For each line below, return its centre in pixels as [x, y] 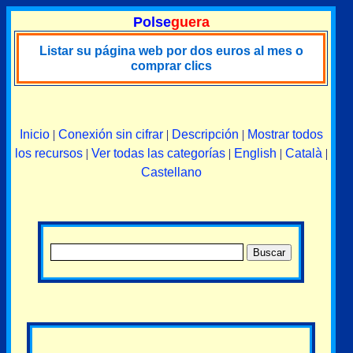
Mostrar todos [285, 134]
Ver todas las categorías [158, 153]
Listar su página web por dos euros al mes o [171, 51]
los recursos [48, 153]
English [255, 153]
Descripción [205, 134]
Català [303, 153]
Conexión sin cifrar [110, 134]
